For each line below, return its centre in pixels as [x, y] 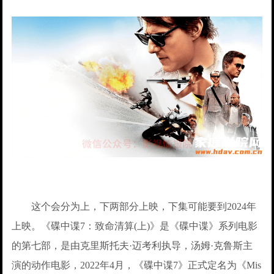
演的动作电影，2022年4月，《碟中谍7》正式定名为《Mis [137, 265]
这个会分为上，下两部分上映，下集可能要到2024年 [134, 207]
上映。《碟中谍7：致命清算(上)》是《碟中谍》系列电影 [135, 226]
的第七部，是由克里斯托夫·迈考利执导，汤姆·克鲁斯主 [132, 246]
